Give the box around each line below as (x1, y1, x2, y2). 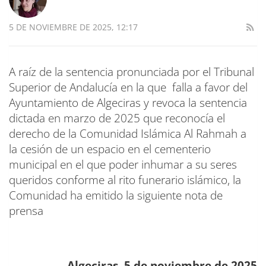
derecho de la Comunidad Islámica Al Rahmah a (9, 126, 246, 142)
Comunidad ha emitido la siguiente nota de (9, 188, 223, 204)
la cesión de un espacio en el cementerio (9, 141, 211, 157)
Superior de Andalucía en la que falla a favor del (9, 80, 248, 96)
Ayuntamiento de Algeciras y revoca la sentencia (9, 95, 247, 111)
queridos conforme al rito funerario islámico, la (9, 172, 241, 188)
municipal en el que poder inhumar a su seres (9, 157, 237, 173)
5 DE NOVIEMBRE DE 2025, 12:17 (9, 21, 138, 33)
